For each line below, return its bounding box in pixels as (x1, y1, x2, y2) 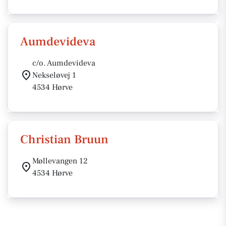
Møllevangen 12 (32, 156, 88, 166)
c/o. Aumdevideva (32, 58, 95, 68)
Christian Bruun (20, 132, 108, 147)
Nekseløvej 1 (32, 70, 76, 80)
